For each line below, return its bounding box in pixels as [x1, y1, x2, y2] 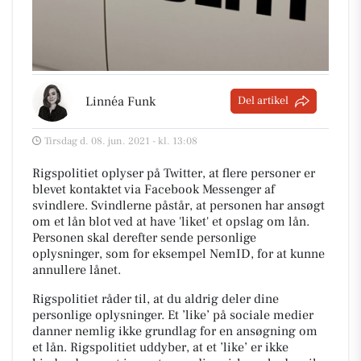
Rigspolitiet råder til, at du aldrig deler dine [32, 290, 279, 307]
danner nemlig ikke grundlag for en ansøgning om [32, 322, 317, 339]
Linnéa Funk [85, 93, 156, 110]
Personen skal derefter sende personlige [32, 229, 256, 246]
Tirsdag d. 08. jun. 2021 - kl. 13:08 [44, 134, 197, 147]
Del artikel [238, 93, 288, 109]
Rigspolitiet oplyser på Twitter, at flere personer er [32, 164, 315, 181]
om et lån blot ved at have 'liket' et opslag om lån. [32, 213, 309, 230]
